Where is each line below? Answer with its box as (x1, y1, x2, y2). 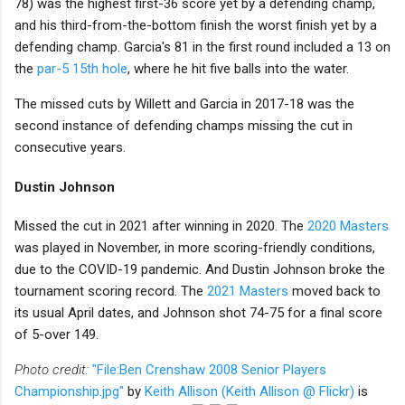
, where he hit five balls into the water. (127, 60, 349, 77)
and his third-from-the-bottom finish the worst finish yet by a (14, 16, 377, 33)
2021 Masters (207, 283, 288, 300)
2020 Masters (307, 218, 389, 235)
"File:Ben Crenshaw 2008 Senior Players (92, 362, 326, 379)
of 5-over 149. (14, 326, 99, 344)
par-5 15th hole (37, 60, 127, 77)
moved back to (288, 283, 381, 300)
